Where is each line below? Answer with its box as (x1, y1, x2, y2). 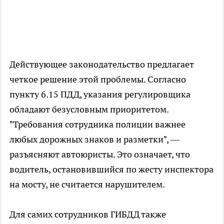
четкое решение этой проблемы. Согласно (9, 73, 186, 85)
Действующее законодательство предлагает (9, 58, 194, 70)
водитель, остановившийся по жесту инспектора (9, 163, 213, 175)
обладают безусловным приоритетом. (9, 103, 168, 115)
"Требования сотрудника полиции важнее (9, 118, 185, 130)
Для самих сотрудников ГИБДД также (9, 208, 166, 220)
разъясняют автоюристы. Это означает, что (9, 148, 190, 160)
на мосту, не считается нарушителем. (9, 178, 165, 190)
